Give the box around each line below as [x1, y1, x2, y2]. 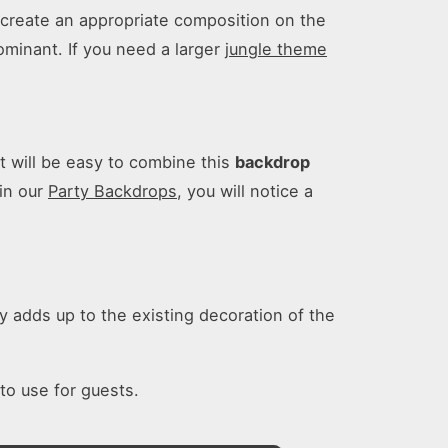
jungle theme [225, 39, 327, 60]
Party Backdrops [48, 180, 177, 201]
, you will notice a [177, 180, 313, 201]
